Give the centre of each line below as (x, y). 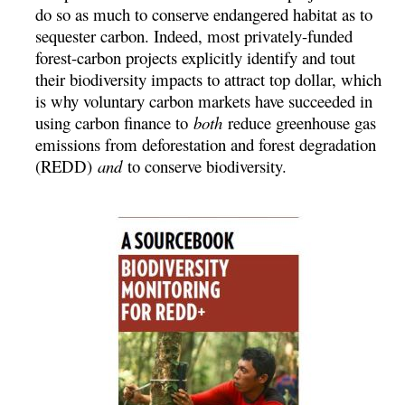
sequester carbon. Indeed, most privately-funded (194, 35)
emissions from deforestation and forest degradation (206, 144)
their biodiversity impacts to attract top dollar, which (209, 79)
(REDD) (67, 165)
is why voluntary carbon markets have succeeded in (204, 100)
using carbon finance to (115, 122)
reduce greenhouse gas (300, 122)
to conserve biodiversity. (205, 165)
